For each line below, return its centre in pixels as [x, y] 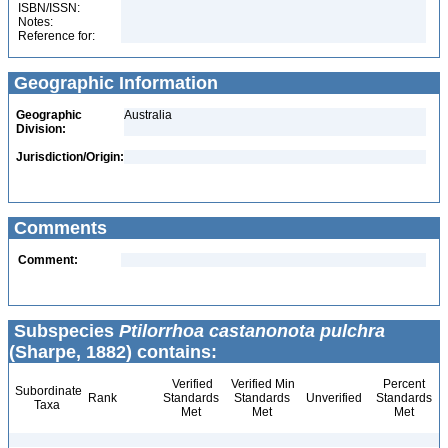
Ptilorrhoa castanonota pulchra [252, 331]
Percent [403, 384]
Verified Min [261, 384]
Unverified [332, 398]
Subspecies [64, 331]
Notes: [35, 22]
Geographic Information [113, 83]
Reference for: [56, 36]
